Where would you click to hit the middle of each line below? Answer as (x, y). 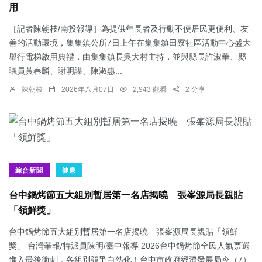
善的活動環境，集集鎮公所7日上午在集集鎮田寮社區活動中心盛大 (130, 42)
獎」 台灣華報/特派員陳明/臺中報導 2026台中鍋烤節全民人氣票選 (129, 245)
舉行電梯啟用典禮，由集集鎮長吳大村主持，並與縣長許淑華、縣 (127, 56)
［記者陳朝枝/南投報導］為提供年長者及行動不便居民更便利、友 (129, 28)
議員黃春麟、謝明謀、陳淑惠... (65, 70)
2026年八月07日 (88, 89)
